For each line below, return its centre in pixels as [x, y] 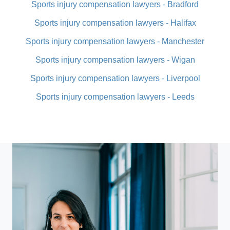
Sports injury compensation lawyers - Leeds [115, 97]
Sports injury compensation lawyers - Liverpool [115, 78]
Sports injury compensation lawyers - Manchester [115, 41]
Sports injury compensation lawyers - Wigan [115, 60]
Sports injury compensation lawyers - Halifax [115, 23]
